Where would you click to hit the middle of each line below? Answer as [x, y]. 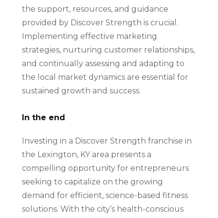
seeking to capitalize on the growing [92, 182]
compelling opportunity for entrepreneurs [105, 168]
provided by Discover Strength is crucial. [100, 22]
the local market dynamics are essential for [105, 77]
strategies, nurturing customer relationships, [108, 50]
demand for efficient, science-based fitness [105, 195]
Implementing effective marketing [89, 36]
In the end [43, 117]
